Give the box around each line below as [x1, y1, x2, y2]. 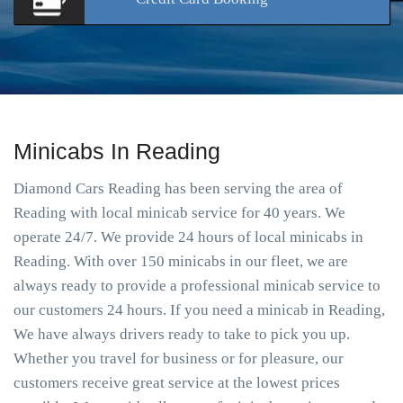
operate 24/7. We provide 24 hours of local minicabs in [13, 228, 363, 246]
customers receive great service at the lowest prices [13, 374, 340, 391]
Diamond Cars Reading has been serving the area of [13, 180, 343, 197]
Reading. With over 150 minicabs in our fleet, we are [13, 253, 348, 270]
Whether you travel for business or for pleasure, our [13, 350, 344, 367]
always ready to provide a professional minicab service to [13, 277, 381, 294]
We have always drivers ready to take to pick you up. [13, 326, 350, 343]
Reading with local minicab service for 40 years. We [13, 204, 345, 221]
